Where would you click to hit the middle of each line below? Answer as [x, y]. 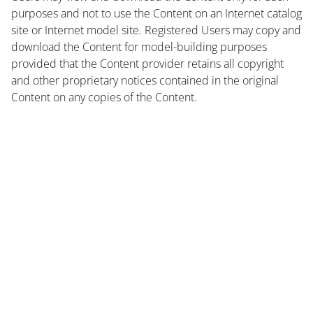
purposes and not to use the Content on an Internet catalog [156, 13]
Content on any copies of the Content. [104, 97]
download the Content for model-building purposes [139, 46]
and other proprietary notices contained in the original [145, 80]
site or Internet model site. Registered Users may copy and [156, 30]
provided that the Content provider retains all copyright [147, 63]
